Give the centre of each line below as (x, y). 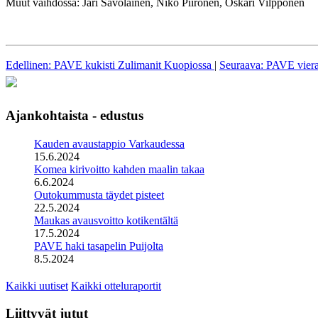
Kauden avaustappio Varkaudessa (109, 144)
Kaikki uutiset (37, 286)
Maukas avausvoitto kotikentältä (106, 221)
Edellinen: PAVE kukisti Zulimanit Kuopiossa (110, 65)
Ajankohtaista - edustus (75, 116)
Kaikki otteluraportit (116, 286)
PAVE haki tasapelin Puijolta (99, 246)
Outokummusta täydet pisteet (99, 195)
